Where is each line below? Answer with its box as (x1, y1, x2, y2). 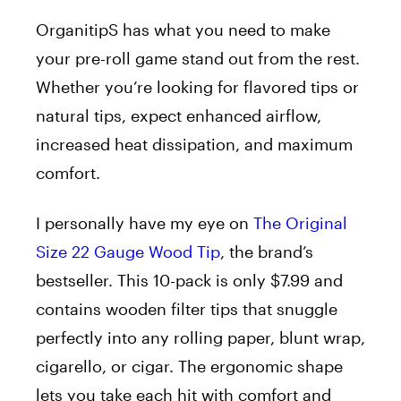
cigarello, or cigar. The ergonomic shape (36, 356, 343, 377)
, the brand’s (220, 242, 313, 262)
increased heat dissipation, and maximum (36, 134, 353, 155)
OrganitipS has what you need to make (36, 20, 330, 40)
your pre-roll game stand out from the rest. (36, 48, 360, 69)
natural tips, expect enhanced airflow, (36, 106, 321, 126)
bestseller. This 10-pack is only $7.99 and (36, 270, 343, 291)
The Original (253, 213, 347, 234)
